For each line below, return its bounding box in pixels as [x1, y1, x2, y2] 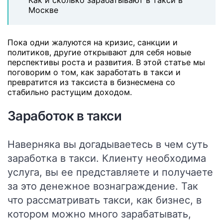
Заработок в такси [7, 108, 122, 123]
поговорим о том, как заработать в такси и [7, 67, 181, 77]
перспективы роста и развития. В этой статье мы [7, 57, 205, 67]
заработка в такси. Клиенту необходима [7, 152, 206, 164]
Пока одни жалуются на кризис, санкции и [7, 37, 178, 47]
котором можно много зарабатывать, [7, 208, 191, 220]
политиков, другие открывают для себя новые [7, 47, 191, 57]
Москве [28, 5, 58, 15]
